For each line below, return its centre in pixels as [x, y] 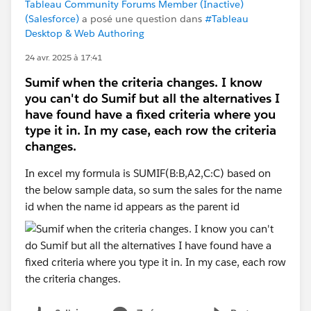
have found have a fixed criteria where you [150, 114]
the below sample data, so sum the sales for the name [153, 190]
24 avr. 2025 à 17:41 [64, 57]
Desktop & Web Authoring [85, 33]
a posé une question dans [142, 19]
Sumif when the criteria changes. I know [144, 82]
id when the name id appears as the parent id [132, 207]
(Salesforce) [52, 19]
